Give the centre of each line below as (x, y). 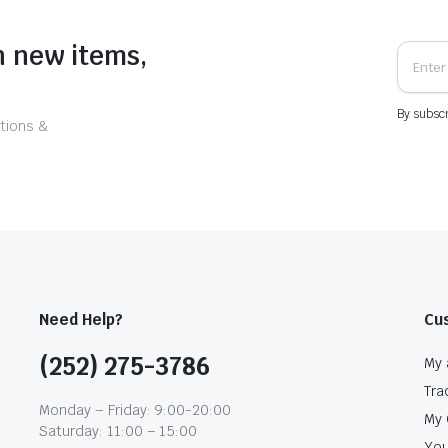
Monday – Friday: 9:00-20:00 (135, 410)
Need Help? (81, 319)
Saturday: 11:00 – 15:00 (118, 431)
